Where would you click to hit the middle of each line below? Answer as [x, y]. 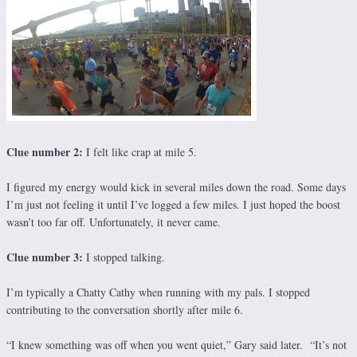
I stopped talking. [124, 257]
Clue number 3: [45, 257]
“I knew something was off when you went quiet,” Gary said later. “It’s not [177, 345]
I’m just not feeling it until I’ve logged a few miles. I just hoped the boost [173, 205]
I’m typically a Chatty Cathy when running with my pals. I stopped [158, 292]
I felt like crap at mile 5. [140, 152]
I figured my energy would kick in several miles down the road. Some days [176, 187]
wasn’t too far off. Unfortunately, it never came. [114, 222]
